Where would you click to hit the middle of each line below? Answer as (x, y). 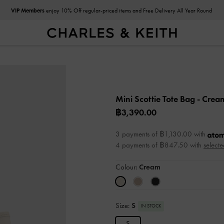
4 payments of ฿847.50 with (159, 145)
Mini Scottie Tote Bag (156, 99)
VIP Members (27, 10)
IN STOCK (151, 206)
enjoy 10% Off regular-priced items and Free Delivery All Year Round (128, 10)
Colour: (127, 167)
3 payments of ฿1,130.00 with (161, 134)
